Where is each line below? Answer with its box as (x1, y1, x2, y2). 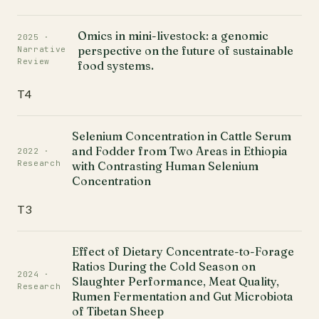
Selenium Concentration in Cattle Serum (72, 129, 292, 143)
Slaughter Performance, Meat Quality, (72, 274, 280, 288)
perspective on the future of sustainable (78, 43, 294, 58)
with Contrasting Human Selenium (72, 159, 259, 173)
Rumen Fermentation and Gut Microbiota (72, 289, 294, 303)
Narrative (17, 44, 67, 54)
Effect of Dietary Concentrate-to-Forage (72, 244, 295, 258)
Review (17, 56, 51, 66)
